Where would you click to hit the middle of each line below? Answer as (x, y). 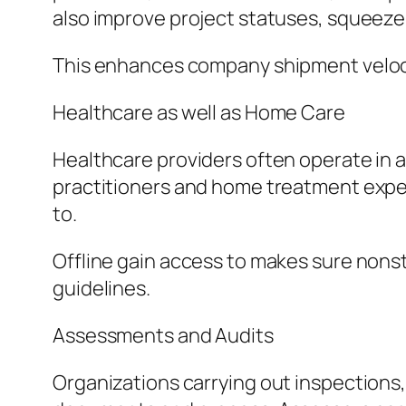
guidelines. (101, 289)
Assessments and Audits (163, 336)
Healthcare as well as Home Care (199, 113)
